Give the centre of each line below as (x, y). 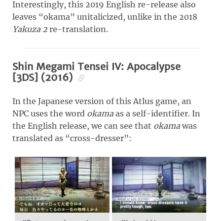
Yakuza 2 (30, 29)
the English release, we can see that (83, 126)
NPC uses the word (50, 114)
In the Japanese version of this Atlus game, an (102, 101)
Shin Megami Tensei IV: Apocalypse (96, 67)
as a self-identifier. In (157, 114)
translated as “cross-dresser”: (72, 138)
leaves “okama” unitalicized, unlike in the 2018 (105, 17)
